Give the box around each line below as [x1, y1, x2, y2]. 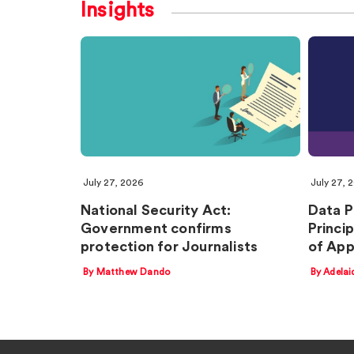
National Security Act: [81, 203, 232, 218]
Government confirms [81, 221, 232, 236]
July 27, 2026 [83, 178, 143, 188]
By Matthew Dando [83, 266, 171, 277]
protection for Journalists [81, 239, 258, 254]
